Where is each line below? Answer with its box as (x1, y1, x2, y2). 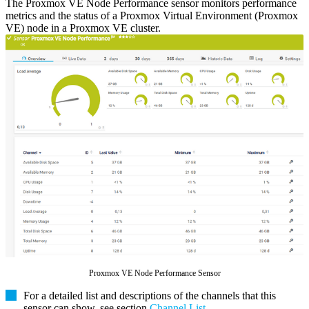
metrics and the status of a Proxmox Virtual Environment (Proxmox (6, 10, 298, 22)
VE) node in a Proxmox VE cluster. (6, 22, 161, 34)
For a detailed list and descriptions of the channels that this (23, 289, 276, 301)
